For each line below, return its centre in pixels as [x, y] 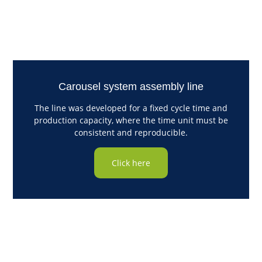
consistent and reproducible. [131, 133]
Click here [131, 163]
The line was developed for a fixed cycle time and [131, 108]
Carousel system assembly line [131, 87]
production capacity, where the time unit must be [131, 120]
